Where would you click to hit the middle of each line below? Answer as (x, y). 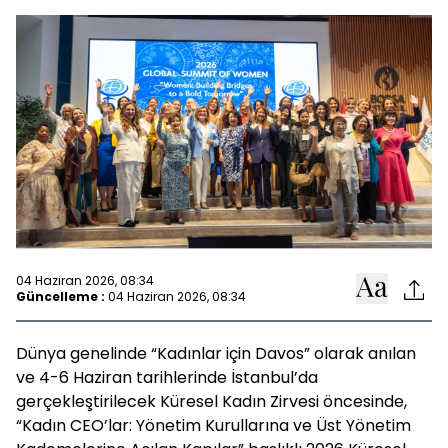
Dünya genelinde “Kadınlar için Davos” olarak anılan (216, 353)
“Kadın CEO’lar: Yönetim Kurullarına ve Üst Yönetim (213, 425)
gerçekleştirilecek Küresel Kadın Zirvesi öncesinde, (211, 401)
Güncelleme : (60, 296)
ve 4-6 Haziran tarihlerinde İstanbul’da (167, 377)
